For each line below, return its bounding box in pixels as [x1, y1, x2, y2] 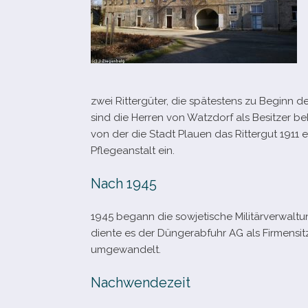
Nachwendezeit [91, 274, 190, 291]
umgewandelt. [91, 243, 161, 256]
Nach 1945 [91, 175, 157, 192]
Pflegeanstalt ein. [91, 144, 175, 157]
